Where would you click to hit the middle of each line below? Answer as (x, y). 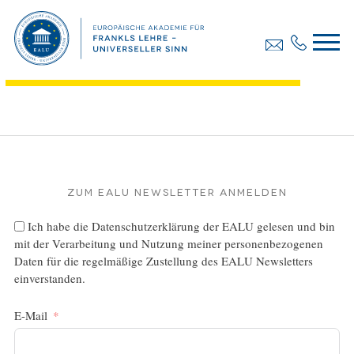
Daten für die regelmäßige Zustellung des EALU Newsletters (163, 261)
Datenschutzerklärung (145, 226)
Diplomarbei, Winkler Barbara (179, 44)
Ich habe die (59, 226)
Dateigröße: (112, 62)
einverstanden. (49, 279)
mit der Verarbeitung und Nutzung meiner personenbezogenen (168, 244)
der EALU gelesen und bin (267, 226)
